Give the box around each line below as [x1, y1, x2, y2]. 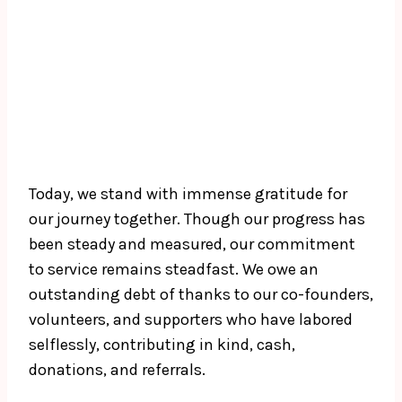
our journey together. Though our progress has [29, 209, 365, 230]
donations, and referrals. [29, 360, 205, 380]
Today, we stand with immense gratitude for [29, 184, 347, 205]
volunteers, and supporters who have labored [29, 310, 353, 330]
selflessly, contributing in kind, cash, [29, 335, 295, 355]
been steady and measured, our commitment [29, 234, 355, 255]
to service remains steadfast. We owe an [29, 259, 319, 280]
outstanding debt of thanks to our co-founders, [29, 284, 373, 305]
